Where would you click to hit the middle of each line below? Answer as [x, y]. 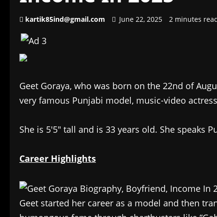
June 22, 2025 [141, 19]
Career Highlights [58, 159]
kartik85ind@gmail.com [65, 19]
